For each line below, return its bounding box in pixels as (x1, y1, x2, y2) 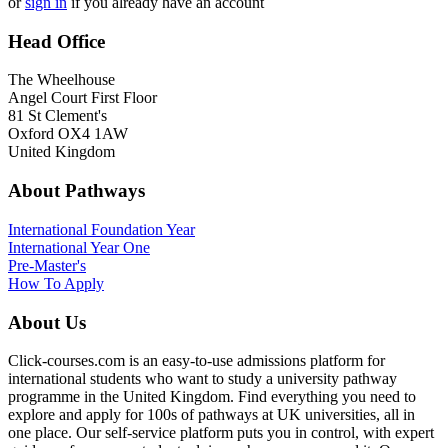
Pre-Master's (8, 256, 86, 274)
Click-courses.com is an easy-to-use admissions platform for (8, 352, 385, 370)
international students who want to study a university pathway (8, 370, 397, 388)
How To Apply (8, 274, 104, 292)
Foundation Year (91, 220, 195, 238)
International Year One (8, 238, 150, 256)
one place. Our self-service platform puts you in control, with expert (8, 424, 434, 442)
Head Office (8, 30, 105, 52)
